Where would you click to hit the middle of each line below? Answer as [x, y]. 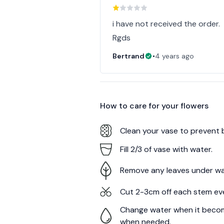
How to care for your [140, 106]
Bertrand [129, 56]
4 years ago [175, 56]
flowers [195, 106]
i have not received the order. [166, 24]
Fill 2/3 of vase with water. [166, 149]
